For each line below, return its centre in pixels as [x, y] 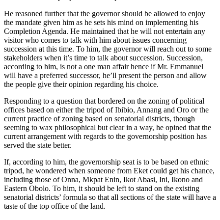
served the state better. [38, 145]
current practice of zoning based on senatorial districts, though [99, 118]
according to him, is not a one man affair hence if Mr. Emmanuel [104, 66]
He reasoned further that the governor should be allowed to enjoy [105, 13]
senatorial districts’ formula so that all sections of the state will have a [110, 197]
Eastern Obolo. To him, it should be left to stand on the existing [102, 188]
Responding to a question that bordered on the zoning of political [104, 101]
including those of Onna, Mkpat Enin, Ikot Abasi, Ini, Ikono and [103, 179]
